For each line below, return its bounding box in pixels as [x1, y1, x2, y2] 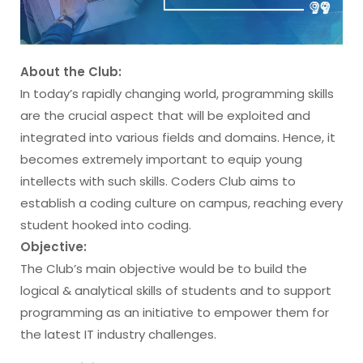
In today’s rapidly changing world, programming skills [20, 85, 334, 103]
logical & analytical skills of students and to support [20, 282, 331, 300]
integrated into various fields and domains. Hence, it [20, 129, 335, 147]
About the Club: [20, 63, 122, 81]
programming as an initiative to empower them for [20, 304, 329, 322]
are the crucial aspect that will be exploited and [20, 107, 310, 125]
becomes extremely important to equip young [20, 151, 302, 169]
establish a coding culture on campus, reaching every [20, 194, 343, 212]
